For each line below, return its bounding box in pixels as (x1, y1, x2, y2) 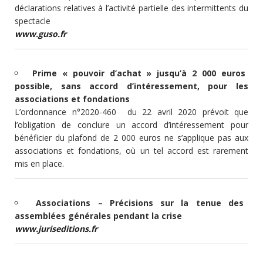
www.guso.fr (15, 28, 66, 39)
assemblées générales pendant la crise (15, 210, 182, 221)
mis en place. (15, 157, 64, 169)
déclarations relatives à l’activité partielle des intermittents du (15, 2, 248, 14)
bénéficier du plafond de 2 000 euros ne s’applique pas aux (15, 131, 248, 143)
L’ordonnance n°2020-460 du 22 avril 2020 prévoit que (15, 106, 248, 117)
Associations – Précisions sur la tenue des (36, 197, 244, 208)
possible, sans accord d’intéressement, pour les (15, 80, 248, 92)
